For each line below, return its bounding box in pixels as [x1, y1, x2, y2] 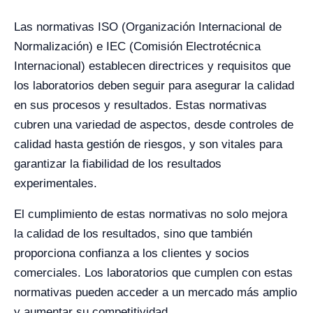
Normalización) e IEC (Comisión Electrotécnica [14, 40, 261, 53]
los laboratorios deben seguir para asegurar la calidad [14, 79, 294, 92]
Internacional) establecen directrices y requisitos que [14, 59, 291, 73]
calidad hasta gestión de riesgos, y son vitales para [14, 138, 282, 151]
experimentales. [14, 177, 97, 190]
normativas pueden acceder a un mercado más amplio [14, 286, 297, 299]
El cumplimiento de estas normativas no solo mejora [14, 208, 287, 221]
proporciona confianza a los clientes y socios [14, 247, 249, 260]
